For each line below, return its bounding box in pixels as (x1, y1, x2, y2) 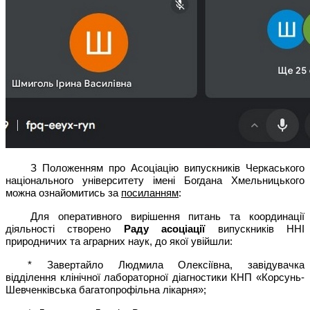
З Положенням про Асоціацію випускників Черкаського (30, 162, 304, 174)
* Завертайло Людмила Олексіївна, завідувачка (28, 259, 304, 271)
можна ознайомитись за (6, 187, 121, 199)
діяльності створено (6, 223, 124, 235)
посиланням (121, 187, 179, 199)
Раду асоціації (123, 223, 206, 235)
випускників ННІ (205, 223, 305, 235)
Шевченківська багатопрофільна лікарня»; (6, 284, 206, 295)
